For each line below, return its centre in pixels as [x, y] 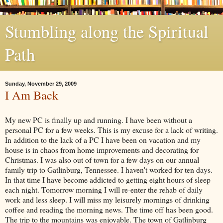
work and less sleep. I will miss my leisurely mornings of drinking [107, 199]
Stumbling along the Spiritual [107, 31]
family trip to [26, 169]
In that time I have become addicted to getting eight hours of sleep [108, 179]
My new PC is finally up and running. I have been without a [99, 119]
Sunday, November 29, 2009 [41, 84]
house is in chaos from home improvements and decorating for [102, 149]
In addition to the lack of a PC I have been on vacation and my [103, 139]
